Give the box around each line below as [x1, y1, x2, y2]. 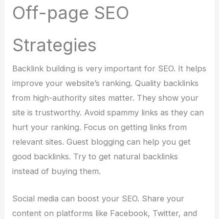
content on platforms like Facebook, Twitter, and [12, 208, 197, 218]
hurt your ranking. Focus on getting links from [12, 122, 187, 132]
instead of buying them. [12, 166, 101, 176]
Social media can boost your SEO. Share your [12, 193, 185, 203]
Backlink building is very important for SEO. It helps [12, 63, 207, 73]
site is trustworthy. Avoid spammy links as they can [12, 107, 204, 117]
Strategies [12, 34, 97, 56]
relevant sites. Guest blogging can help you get [12, 136, 191, 147]
